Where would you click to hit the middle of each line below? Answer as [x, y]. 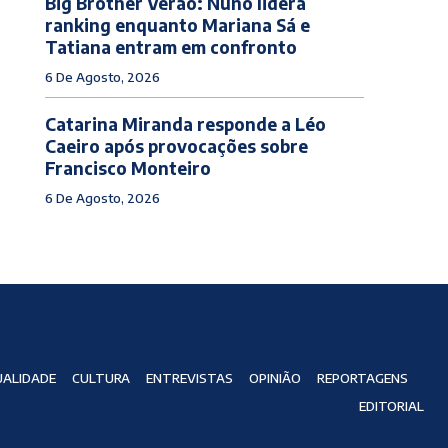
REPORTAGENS [362, 377]
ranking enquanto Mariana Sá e [177, 24]
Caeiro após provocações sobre [176, 145]
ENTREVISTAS [189, 377]
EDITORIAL [391, 405]
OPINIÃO [274, 377]
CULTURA [100, 377]
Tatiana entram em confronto [170, 46]
